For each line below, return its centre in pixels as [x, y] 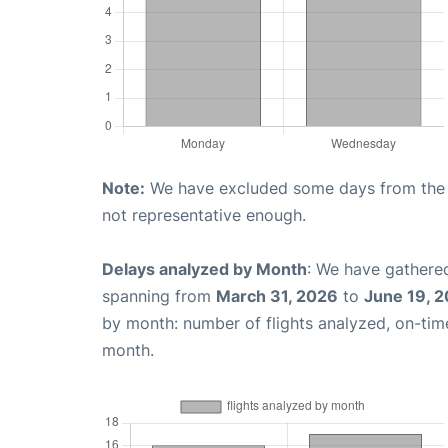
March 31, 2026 [277, 295]
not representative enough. [204, 214]
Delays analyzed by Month [204, 268]
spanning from [159, 295]
